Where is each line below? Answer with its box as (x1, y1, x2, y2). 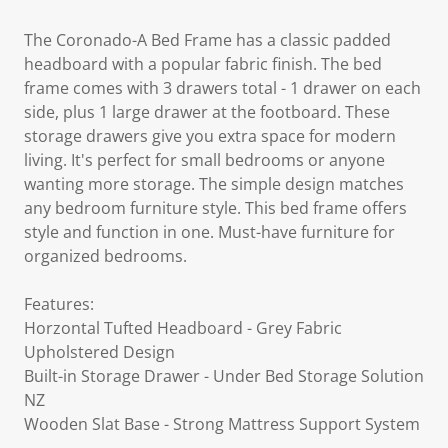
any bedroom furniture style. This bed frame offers (24, 197, 407, 219)
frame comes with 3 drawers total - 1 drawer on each (24, 77, 421, 99)
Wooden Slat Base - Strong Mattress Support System (24, 413, 420, 435)
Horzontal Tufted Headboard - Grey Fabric (24, 317, 342, 339)
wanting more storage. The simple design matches (24, 173, 404, 195)
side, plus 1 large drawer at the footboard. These (24, 101, 390, 123)
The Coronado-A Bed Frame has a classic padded (24, 29, 391, 51)
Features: (24, 293, 94, 315)
